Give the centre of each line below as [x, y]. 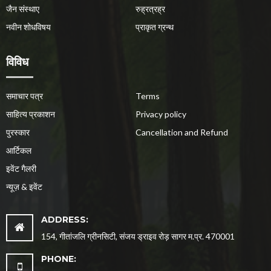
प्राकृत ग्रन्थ [155, 27]
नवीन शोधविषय [28, 27]
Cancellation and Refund [182, 132]
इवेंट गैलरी [21, 168]
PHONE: [58, 259]
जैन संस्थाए [23, 8]
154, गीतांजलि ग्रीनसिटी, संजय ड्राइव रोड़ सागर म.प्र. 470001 [138, 236]
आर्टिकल [19, 150]
